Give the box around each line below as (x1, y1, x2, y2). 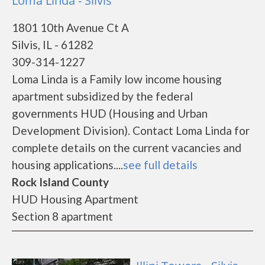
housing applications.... (12, 158, 123, 172)
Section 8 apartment (12, 209, 113, 223)
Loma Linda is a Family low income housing (12, 72, 222, 86)
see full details (123, 158, 198, 172)
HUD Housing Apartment (12, 192, 138, 206)
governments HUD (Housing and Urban (12, 106, 208, 120)
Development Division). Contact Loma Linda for (12, 124, 250, 137)
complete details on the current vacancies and (12, 141, 241, 154)
